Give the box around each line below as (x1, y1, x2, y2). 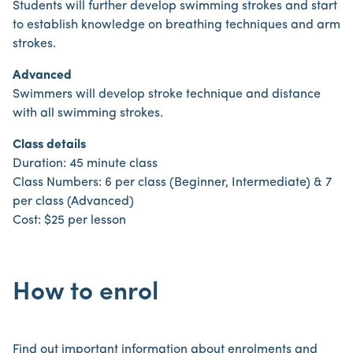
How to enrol (13, 281, 158, 306)
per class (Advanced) (13, 195, 134, 208)
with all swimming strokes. (13, 107, 163, 120)
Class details (13, 139, 86, 151)
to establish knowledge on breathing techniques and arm (13, 19, 340, 32)
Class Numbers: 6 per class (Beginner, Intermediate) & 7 (13, 176, 332, 189)
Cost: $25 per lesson (13, 214, 126, 227)
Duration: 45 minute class (13, 158, 158, 170)
